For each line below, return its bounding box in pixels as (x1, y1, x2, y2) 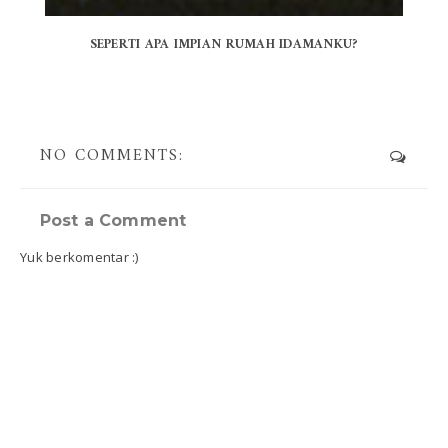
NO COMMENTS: (40, 142, 184, 171)
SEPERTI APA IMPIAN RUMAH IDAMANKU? (89, 33, 359, 57)
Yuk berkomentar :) (20, 247, 139, 266)
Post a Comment (40, 210, 187, 230)
